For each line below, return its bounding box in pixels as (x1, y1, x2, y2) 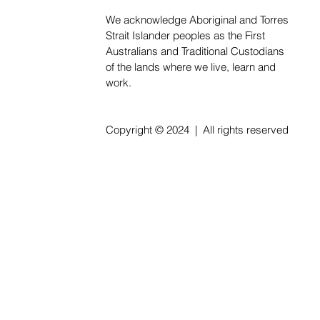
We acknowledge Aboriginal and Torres (106, 14, 289, 27)
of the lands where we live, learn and (106, 61, 276, 74)
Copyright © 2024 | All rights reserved (106, 124, 289, 137)
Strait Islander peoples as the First (106, 29, 266, 43)
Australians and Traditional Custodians (106, 45, 285, 59)
